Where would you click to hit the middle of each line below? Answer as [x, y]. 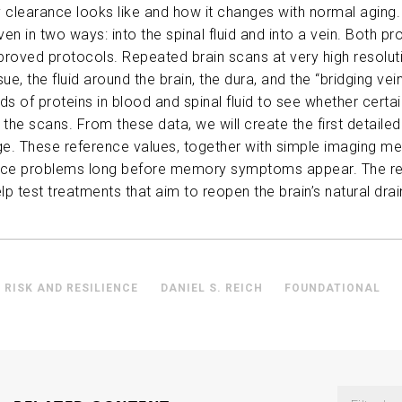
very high [320, 57]
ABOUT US [60, 26]
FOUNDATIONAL [333, 288]
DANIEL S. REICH [211, 288]
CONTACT [59, 87]
